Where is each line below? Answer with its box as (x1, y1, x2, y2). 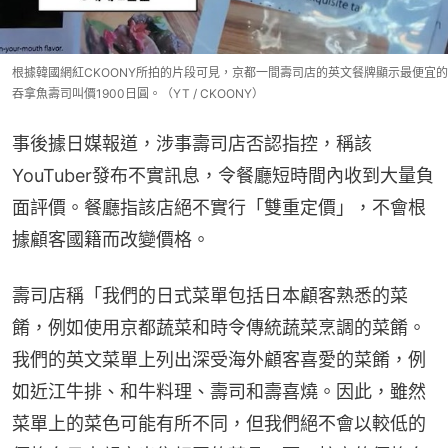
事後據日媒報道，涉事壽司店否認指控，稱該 (12, 133, 372, 155)
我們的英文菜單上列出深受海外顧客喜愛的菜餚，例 (12, 349, 426, 371)
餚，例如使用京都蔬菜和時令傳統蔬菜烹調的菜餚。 (12, 317, 426, 339)
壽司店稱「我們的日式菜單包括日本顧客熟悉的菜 (12, 285, 408, 307)
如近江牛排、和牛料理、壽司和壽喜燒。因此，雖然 (12, 381, 426, 403)
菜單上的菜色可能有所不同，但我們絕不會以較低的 (12, 413, 426, 435)
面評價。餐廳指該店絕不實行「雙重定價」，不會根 (12, 197, 426, 219)
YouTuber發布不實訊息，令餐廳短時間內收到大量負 (12, 165, 434, 187)
